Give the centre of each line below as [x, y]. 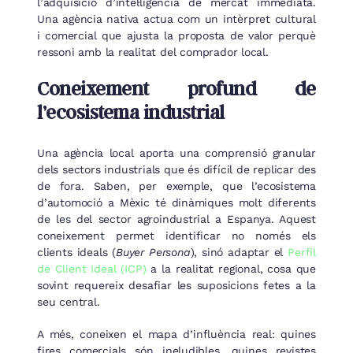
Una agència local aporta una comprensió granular [176, 153]
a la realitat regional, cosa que [231, 269]
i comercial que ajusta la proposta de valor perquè [176, 35]
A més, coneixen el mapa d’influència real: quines [176, 334]
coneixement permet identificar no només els [176, 236]
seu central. [69, 302]
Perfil [302, 253]
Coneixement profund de [176, 88]
